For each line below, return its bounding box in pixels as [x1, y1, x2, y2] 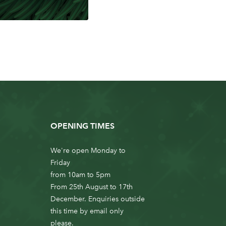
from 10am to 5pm [50, 170, 111, 179]
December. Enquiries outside [50, 194, 145, 203]
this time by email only [50, 206, 124, 215]
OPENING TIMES [50, 121, 115, 131]
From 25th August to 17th [50, 182, 133, 191]
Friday [50, 158, 71, 167]
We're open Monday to [50, 146, 126, 155]
